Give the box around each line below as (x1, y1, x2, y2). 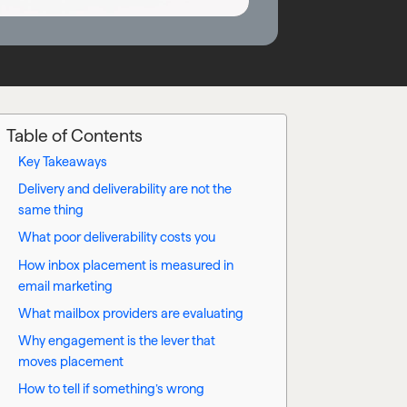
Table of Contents (6, 126, 143, 146)
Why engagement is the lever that (17, 333, 215, 349)
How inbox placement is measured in (17, 257, 233, 273)
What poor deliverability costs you (17, 230, 215, 245)
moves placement (17, 354, 124, 370)
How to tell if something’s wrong (17, 382, 204, 397)
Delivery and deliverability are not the (17, 182, 232, 197)
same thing (17, 203, 84, 218)
